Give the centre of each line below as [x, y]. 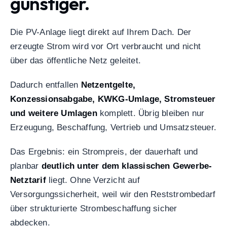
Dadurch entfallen [46, 85]
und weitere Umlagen [54, 113]
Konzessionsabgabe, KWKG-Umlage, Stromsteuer [113, 99]
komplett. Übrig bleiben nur [151, 113]
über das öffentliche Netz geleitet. [75, 61]
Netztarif [28, 180]
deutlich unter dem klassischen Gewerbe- [127, 166]
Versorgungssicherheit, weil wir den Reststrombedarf [113, 195]
